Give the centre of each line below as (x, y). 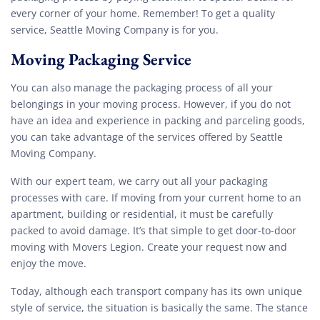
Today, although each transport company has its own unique (156, 291)
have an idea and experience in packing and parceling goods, (158, 121)
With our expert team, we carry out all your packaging (139, 181)
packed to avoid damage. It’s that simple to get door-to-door (154, 231)
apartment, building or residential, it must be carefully (142, 214)
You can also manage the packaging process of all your (142, 88)
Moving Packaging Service (101, 60)
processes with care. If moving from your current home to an (156, 198)
